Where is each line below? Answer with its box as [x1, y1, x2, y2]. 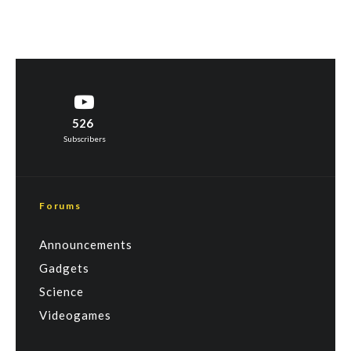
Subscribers [63, 134, 106, 143]
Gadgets [39, 261, 89, 275]
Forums [39, 200, 81, 212]
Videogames [39, 308, 111, 322]
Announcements [39, 237, 132, 251]
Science [39, 284, 84, 299]
